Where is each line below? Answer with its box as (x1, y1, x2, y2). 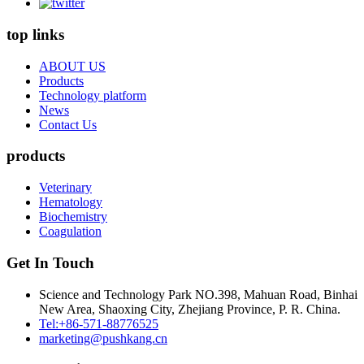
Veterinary (39, 180, 92, 195)
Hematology (39, 195, 102, 210)
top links (6, 26, 64, 43)
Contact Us (39, 117, 97, 132)
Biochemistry (39, 210, 107, 224)
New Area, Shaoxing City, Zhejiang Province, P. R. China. (39, 301, 340, 316)
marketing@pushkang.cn (39, 331, 167, 345)
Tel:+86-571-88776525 (39, 316, 158, 331)
